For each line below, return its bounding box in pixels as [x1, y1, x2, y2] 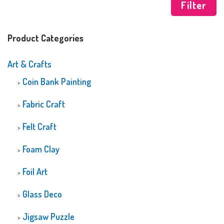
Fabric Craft [22, 98, 65, 109]
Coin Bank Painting [22, 75, 91, 87]
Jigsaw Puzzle [22, 210, 74, 222]
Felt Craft [22, 120, 56, 132]
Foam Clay [22, 143, 59, 154]
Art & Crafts [7, 58, 51, 69]
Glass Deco [22, 188, 62, 199]
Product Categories [7, 32, 83, 43]
